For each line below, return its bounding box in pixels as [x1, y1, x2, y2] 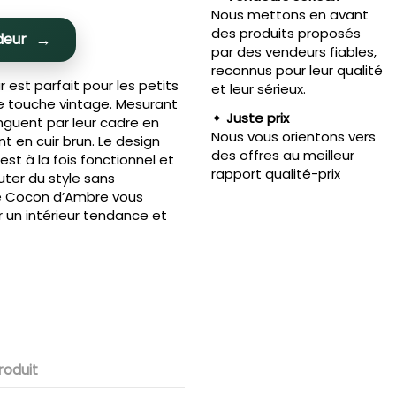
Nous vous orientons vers [210, 126, 376, 146]
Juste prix [225, 108, 289, 127]
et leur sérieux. [210, 79, 306, 98]
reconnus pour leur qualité [210, 60, 383, 80]
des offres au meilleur [210, 145, 354, 164]
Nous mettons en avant [210, 4, 369, 24]
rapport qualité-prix [210, 164, 340, 183]
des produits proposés [210, 23, 361, 42]
